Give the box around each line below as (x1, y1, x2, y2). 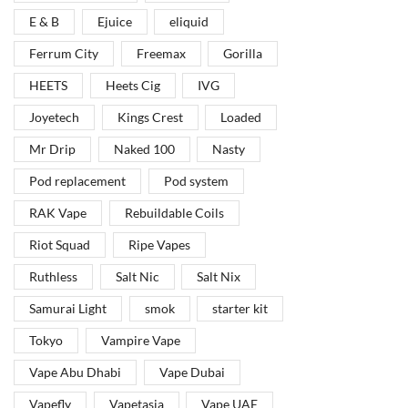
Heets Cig (105, 77, 160, 94)
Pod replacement (29, 173, 126, 189)
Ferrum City (29, 46, 98, 62)
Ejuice (97, 14, 132, 30)
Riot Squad (29, 237, 90, 253)
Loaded (220, 109, 262, 126)
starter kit (212, 301, 269, 317)
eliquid (169, 14, 209, 30)
